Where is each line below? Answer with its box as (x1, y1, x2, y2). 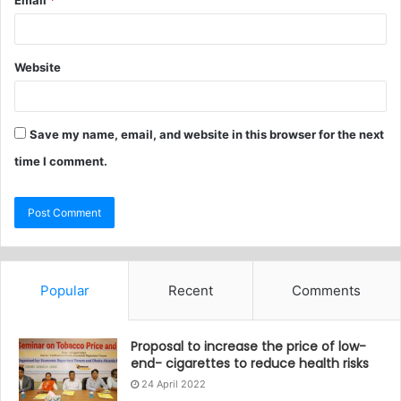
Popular (39, 282, 90, 300)
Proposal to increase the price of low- (131, 337, 366, 356)
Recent (167, 282, 213, 300)
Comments (292, 282, 362, 300)
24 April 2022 (141, 378, 206, 391)
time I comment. (14, 154, 107, 169)
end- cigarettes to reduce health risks (131, 354, 369, 373)
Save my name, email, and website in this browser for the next (30, 127, 384, 142)
